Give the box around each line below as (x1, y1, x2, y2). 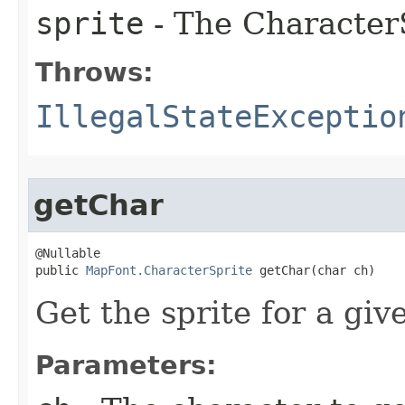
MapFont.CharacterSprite (86, 263, 252, 278)
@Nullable (35, 246, 100, 260)
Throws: (35, 57, 154, 88)
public (35, 263, 86, 278)
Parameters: (35, 350, 217, 381)
